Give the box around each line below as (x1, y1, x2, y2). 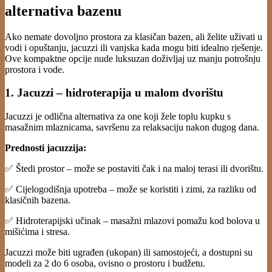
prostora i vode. (5, 64, 64, 75)
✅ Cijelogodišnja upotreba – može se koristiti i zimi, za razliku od (5, 184, 256, 194)
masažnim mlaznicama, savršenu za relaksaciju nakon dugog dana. (5, 122, 259, 132)
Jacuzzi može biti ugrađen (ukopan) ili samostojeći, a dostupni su (5, 247, 253, 257)
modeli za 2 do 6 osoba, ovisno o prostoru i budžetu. (5, 258, 205, 268)
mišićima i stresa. (5, 226, 70, 237)
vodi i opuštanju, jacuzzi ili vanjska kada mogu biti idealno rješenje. (5, 42, 263, 53)
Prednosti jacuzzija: (5, 143, 86, 153)
